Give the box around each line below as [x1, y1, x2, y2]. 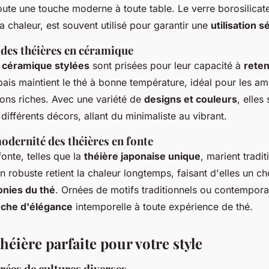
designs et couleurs [144, 92, 237, 105]
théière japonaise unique [84, 150, 201, 162]
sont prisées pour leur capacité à [89, 59, 244, 71]
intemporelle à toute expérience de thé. [73, 200, 253, 213]
